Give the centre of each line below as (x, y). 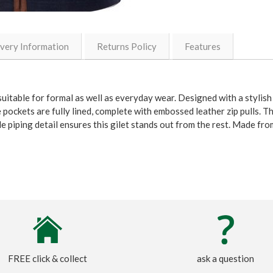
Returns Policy (127, 47)
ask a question (226, 259)
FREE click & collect (47, 259)
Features (203, 47)
